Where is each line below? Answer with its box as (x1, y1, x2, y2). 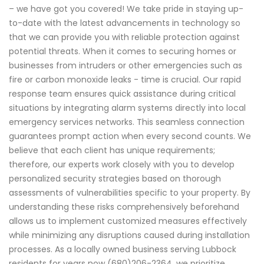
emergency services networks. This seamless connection (9, 115, 245, 128)
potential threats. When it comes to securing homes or (9, 45, 236, 57)
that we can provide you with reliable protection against (9, 31, 240, 43)
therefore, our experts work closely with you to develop (9, 158, 235, 170)
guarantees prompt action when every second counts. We (9, 130, 251, 142)
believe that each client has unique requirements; (9, 144, 215, 156)
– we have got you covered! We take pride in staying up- (9, 2, 243, 15)
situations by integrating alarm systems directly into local (9, 101, 246, 114)
